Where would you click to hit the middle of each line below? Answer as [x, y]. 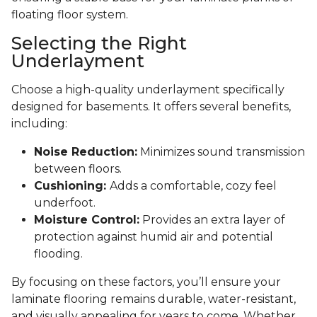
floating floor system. [70, 15]
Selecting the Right [99, 44]
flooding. [58, 254]
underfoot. [65, 203]
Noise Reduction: [86, 152]
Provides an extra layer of [212, 220]
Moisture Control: [87, 220]
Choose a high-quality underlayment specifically [148, 90]
